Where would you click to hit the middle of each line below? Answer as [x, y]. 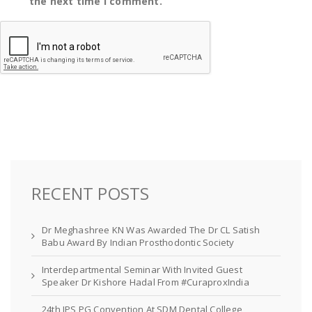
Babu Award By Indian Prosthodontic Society [138, 243]
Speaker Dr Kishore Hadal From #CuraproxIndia [146, 282]
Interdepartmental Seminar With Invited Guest [142, 270]
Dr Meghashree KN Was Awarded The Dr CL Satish [151, 230]
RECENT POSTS [91, 194]
